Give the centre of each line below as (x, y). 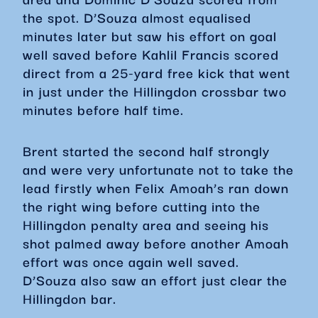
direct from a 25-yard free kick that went (157, 72)
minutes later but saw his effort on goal (150, 35)
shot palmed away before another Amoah (156, 243)
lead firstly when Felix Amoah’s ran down (156, 187)
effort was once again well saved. (131, 261)
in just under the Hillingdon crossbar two (155, 91)
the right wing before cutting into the (142, 206)
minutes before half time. (103, 109)
